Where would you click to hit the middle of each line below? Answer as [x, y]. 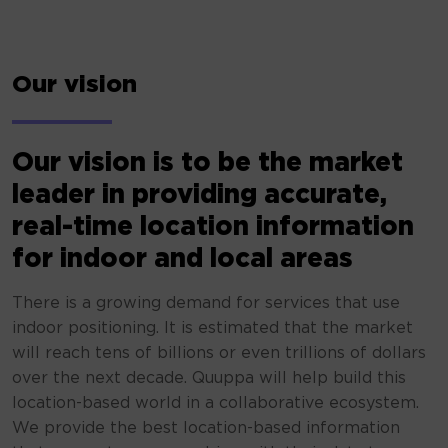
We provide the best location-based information [206, 428]
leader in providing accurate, [199, 195]
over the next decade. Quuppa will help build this [209, 378]
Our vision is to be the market [207, 163]
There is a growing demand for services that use [206, 303]
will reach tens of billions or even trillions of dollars [219, 353]
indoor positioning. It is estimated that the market [212, 328]
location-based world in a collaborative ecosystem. [215, 403]
